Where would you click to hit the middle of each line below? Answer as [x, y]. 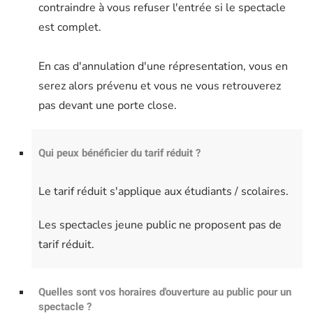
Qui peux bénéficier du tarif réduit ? [119, 153]
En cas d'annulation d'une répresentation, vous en [163, 67]
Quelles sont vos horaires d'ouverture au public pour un [165, 292]
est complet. [70, 28]
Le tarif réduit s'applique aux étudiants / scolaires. [165, 192]
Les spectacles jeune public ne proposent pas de [160, 225]
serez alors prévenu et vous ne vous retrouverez [160, 86]
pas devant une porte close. [108, 106]
